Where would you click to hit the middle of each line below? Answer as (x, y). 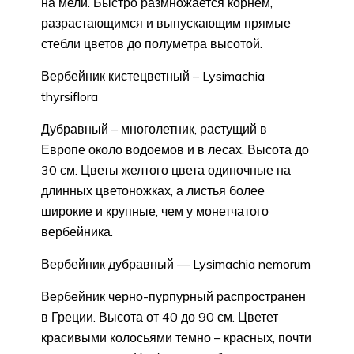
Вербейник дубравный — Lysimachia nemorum (176, 264)
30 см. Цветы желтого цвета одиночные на (166, 169)
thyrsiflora (70, 96)
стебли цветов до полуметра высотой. (152, 43)
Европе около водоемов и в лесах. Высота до (175, 149)
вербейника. (77, 231)
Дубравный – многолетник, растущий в (154, 128)
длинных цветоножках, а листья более (153, 190)
